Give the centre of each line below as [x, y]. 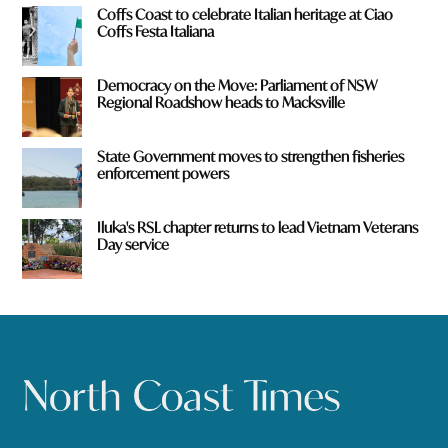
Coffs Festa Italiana [156, 32]
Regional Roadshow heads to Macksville [221, 103]
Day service [133, 244]
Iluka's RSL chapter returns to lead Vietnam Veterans [258, 227]
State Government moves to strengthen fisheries [251, 157]
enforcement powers [163, 174]
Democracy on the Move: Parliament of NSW [237, 86]
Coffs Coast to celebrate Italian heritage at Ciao [245, 15]
